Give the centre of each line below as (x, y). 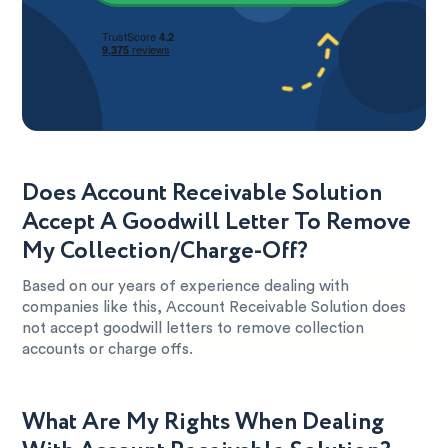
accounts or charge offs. (108, 349)
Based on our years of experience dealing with (186, 286)
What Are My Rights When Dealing (203, 422)
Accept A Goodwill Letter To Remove (217, 222)
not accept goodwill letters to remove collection (193, 328)
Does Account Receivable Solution (202, 193)
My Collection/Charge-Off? (165, 251)
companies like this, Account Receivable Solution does (214, 307)
